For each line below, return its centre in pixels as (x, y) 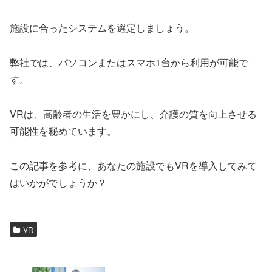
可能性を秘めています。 (63, 131)
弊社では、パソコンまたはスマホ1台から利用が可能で (129, 63)
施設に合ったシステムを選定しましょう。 (102, 28)
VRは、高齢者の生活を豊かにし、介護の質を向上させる (133, 114)
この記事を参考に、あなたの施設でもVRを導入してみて (133, 165)
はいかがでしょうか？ (58, 182)
